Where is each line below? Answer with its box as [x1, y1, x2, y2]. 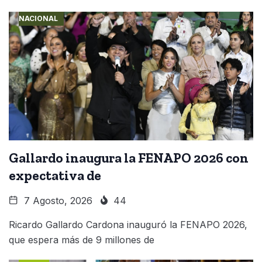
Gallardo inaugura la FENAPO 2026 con [9, 149, 249, 166]
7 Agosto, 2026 [21, 194, 92, 206]
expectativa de [9, 167, 101, 184]
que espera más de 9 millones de [9, 233, 154, 246]
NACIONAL [18, 13, 58, 23]
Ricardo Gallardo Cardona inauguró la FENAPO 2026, [9, 218, 247, 230]
